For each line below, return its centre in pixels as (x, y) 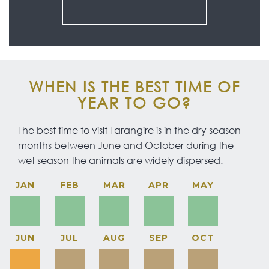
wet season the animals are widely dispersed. (120, 160)
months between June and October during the (126, 145)
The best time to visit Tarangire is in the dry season (129, 130)
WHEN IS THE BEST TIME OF (134, 86)
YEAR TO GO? (134, 102)
